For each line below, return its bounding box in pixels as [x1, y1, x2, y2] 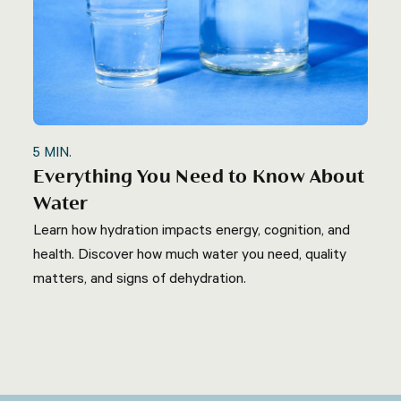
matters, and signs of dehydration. [33, 268, 247, 286]
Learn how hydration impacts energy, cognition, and [33, 219, 351, 238]
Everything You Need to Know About [33, 166, 365, 188]
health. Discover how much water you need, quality [33, 243, 347, 262]
